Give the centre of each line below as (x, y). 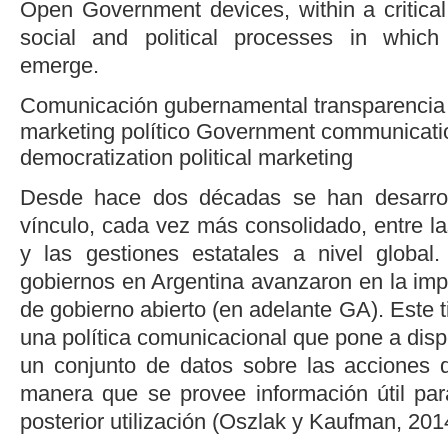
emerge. (59, 66)
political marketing (266, 158)
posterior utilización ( (119, 422)
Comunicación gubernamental (164, 106)
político (152, 132)
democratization (96, 158)
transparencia (379, 106)
